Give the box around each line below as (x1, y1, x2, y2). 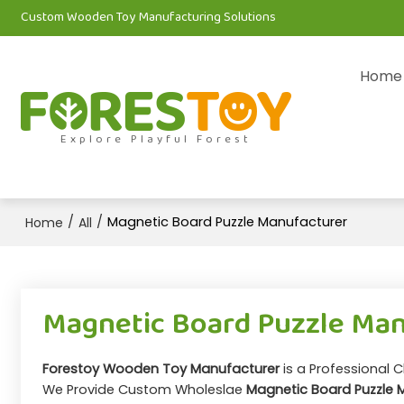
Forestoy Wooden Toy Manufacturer (41, 360, 280, 379)
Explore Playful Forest (60, 129, 252, 150)
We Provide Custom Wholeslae (41, 381, 246, 399)
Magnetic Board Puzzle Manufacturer (107, 213, 348, 231)
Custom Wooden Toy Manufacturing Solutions (21, 6, 277, 29)
